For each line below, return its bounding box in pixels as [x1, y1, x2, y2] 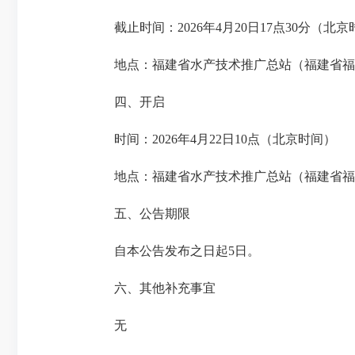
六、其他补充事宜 [89, 281, 216, 295]
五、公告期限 [89, 207, 190, 220]
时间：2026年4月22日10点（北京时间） [89, 132, 336, 146]
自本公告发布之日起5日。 [89, 244, 260, 258]
